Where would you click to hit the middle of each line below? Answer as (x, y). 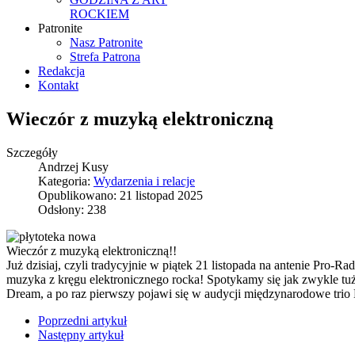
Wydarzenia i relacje (144, 181)
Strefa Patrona (105, 57)
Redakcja (61, 71)
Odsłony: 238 (72, 209)
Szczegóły (32, 152)
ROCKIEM (99, 14)
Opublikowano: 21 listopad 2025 (120, 195)
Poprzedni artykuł (82, 320)
